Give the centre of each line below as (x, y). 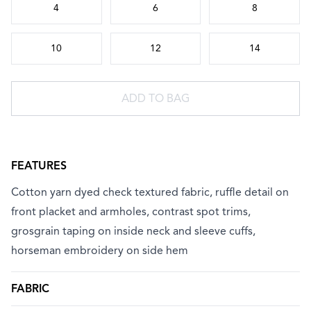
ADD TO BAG (155, 98)
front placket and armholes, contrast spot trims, (131, 211)
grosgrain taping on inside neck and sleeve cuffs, (133, 231)
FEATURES (39, 166)
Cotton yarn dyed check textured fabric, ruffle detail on (150, 192)
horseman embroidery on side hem (100, 250)
